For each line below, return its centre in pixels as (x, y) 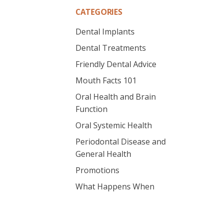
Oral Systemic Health (113, 126)
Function (91, 109)
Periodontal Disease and (120, 142)
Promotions (97, 170)
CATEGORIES (99, 12)
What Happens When (115, 187)
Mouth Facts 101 (106, 81)
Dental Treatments (110, 48)
